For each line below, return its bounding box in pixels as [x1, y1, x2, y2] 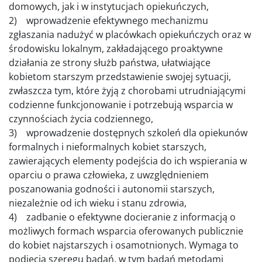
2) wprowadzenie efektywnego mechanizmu [9, 14, 208, 27]
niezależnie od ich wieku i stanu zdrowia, [9, 196, 187, 210]
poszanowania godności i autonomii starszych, [9, 182, 215, 196]
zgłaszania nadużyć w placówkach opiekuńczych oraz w [9, 28, 251, 42]
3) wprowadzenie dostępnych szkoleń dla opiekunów [9, 126, 247, 140]
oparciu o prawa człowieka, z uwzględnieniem [9, 168, 209, 182]
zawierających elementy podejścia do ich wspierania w [9, 154, 247, 168]
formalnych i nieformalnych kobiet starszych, [9, 140, 206, 154]
